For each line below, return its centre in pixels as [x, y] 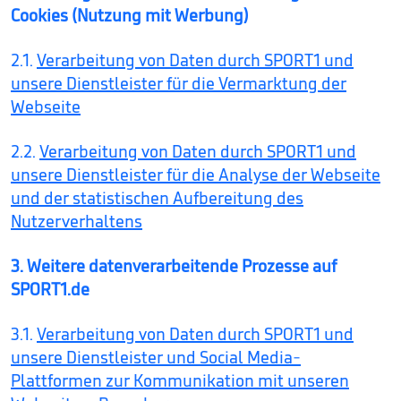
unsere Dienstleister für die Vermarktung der [179, 83]
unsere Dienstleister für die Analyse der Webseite [196, 175]
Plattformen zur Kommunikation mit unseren [180, 380]
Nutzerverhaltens [77, 221]
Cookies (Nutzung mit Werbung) [130, 15]
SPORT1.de [50, 289]
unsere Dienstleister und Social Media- [156, 357]
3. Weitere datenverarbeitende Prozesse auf [174, 266]
